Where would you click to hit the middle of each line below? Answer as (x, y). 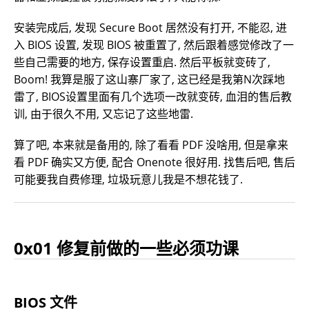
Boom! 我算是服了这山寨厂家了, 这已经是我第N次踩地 (149, 79)
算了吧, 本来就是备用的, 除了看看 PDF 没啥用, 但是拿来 (151, 144)
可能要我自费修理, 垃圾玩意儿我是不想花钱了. (128, 179)
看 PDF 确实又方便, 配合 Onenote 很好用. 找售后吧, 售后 (154, 162)
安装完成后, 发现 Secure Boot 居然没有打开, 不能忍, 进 (150, 27)
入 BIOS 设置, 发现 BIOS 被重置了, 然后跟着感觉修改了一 (154, 44)
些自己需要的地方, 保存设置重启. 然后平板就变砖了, (142, 62)
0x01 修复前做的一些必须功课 (126, 248)
